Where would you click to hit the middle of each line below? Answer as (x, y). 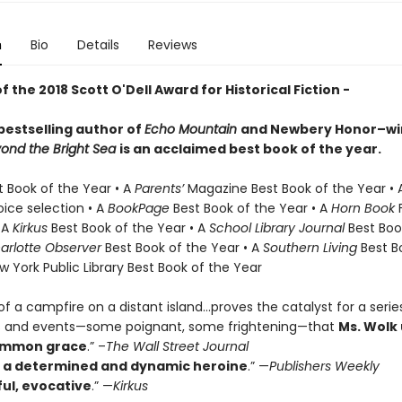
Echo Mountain (192, 129)
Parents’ (159, 188)
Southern (291, 248)
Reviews (172, 45)
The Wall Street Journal (177, 346)
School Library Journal (276, 228)
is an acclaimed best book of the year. (250, 149)
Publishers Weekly (324, 366)
